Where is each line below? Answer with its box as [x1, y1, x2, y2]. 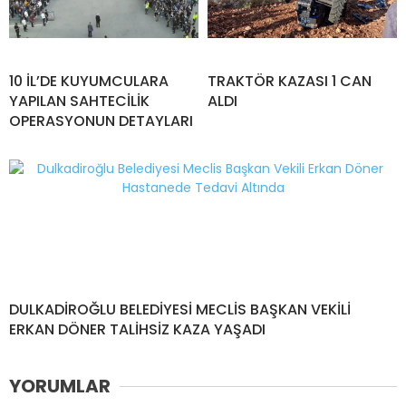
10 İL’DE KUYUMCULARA [9, 71, 169, 92]
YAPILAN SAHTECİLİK [9, 91, 150, 112]
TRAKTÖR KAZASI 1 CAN [208, 71, 372, 92]
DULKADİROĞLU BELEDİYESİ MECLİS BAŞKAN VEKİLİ [9, 299, 351, 321]
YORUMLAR [9, 373, 111, 400]
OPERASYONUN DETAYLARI [9, 111, 193, 132]
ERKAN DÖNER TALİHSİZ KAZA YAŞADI [9, 319, 266, 341]
